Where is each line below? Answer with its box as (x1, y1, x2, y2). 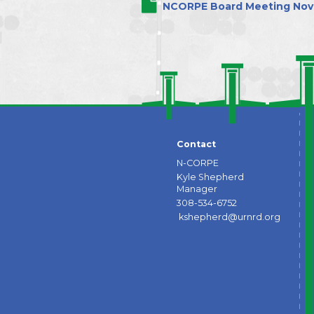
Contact (177, 138, 216, 149)
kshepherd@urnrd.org (179, 212, 280, 223)
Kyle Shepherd (177, 172, 244, 183)
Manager (177, 184, 217, 195)
